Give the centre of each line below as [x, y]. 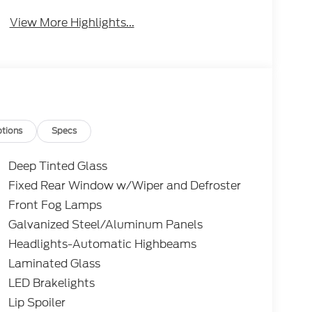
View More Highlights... [72, 23]
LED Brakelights [51, 283]
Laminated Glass [54, 264]
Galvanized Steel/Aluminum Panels [105, 225]
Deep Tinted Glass [57, 166]
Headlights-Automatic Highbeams [102, 244]
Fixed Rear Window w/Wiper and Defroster [124, 186]
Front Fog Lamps [55, 205]
